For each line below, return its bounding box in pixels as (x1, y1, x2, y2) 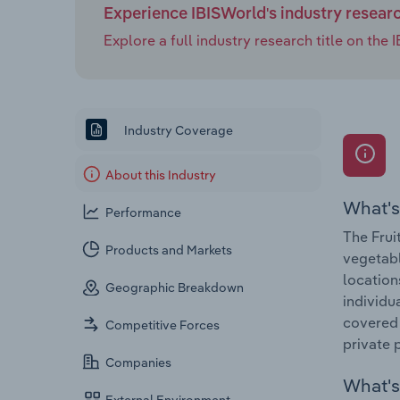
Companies (105, 354, 172, 371)
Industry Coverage (121, 121, 233, 138)
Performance (105, 204, 182, 221)
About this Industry (105, 167, 217, 184)
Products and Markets (105, 242, 233, 259)
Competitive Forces (105, 317, 221, 334)
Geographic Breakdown (105, 279, 245, 296)
